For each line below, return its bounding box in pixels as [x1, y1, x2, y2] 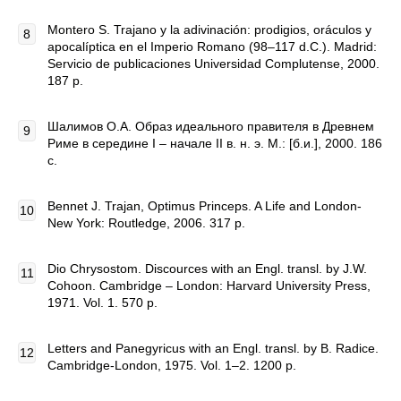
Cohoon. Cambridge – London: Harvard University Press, [47, 278, 371, 293]
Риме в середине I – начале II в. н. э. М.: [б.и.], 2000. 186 [47, 136, 382, 150]
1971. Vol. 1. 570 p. [47, 295, 158, 310]
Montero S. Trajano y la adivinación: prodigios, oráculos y [47, 22, 371, 37]
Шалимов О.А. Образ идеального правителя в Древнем [47, 119, 374, 133]
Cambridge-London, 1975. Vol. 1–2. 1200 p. [47, 358, 296, 372]
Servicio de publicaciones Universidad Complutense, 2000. [47, 56, 380, 71]
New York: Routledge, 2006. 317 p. [47, 216, 245, 230]
